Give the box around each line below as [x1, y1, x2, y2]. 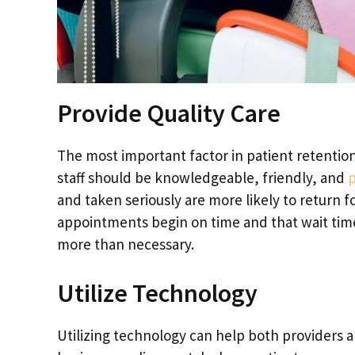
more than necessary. [57, 235, 194, 254]
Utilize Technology [57, 277, 258, 309]
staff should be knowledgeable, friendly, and [57, 168, 348, 188]
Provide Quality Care [57, 97, 281, 130]
